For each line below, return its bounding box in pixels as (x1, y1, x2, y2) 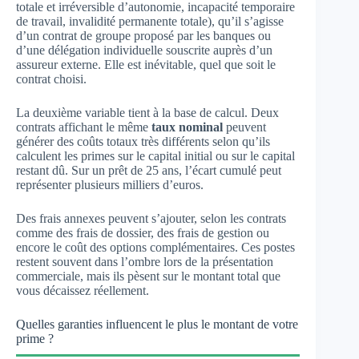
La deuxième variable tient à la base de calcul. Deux (16, 106, 279, 119)
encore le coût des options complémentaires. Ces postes (16, 240, 295, 254)
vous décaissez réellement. (16, 284, 149, 297)
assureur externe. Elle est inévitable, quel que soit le (16, 58, 276, 71)
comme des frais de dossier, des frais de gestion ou (16, 226, 269, 240)
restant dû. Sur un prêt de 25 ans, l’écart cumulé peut (16, 163, 281, 177)
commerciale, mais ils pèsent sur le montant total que (16, 269, 280, 283)
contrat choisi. (16, 72, 87, 86)
